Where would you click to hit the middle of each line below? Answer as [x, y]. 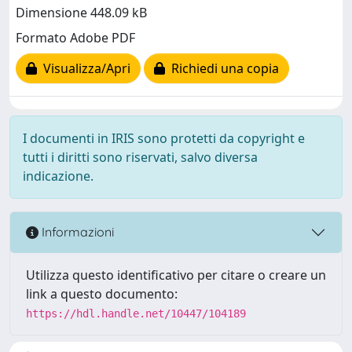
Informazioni [76, 232]
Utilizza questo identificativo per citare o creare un [176, 275]
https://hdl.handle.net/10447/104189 [136, 313]
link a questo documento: [102, 293]
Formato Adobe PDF [75, 38]
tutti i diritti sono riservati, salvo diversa [140, 157]
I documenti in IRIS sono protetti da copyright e [164, 138]
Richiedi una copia [222, 69]
